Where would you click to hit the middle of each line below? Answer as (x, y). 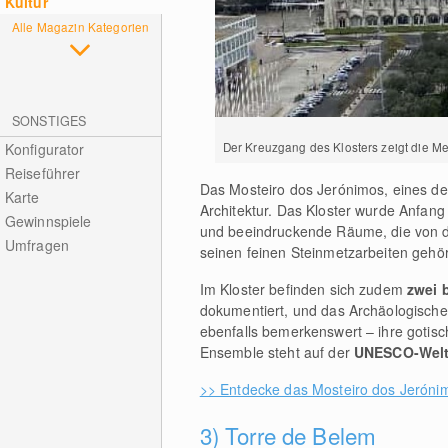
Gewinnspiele (48, 221)
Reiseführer (42, 173)
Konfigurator (44, 149)
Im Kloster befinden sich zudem (303, 288)
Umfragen (36, 245)
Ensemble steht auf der (276, 351)
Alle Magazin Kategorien (81, 26)
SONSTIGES (49, 121)
